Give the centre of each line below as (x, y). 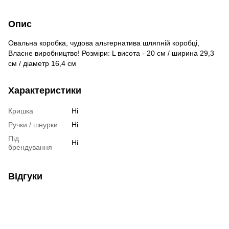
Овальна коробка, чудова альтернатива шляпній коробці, (104, 43)
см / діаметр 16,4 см (42, 63)
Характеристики (45, 90)
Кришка (21, 111)
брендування (30, 147)
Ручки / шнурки (33, 125)
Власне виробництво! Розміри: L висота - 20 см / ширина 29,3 (111, 53)
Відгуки (25, 176)
